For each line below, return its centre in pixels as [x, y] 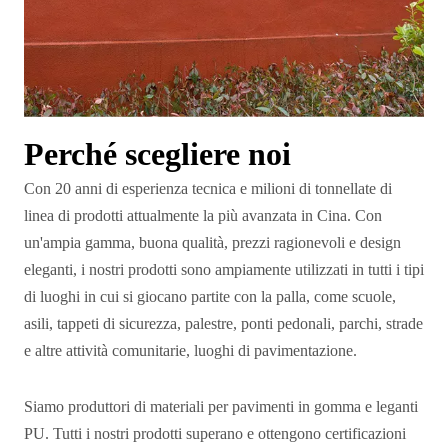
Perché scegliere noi [157, 153]
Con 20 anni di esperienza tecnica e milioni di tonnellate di [208, 188]
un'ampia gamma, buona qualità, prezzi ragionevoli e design [212, 242]
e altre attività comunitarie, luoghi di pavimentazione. [190, 350]
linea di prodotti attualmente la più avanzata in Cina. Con [203, 215]
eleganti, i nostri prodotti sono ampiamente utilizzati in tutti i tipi [224, 269]
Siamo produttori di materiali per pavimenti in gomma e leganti [221, 406]
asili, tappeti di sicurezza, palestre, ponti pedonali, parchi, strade [223, 323]
